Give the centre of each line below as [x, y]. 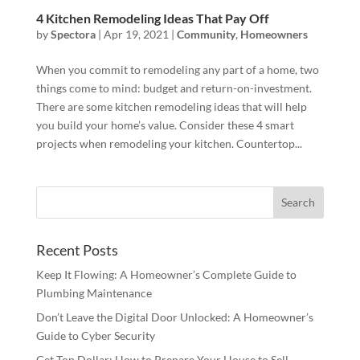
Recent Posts [77, 250]
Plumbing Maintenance [94, 292]
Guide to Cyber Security [95, 335]
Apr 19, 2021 [136, 34]
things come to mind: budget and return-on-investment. [174, 88]
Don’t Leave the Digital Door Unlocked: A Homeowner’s [174, 317]
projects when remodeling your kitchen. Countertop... [169, 143]
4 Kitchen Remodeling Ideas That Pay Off [152, 18]
